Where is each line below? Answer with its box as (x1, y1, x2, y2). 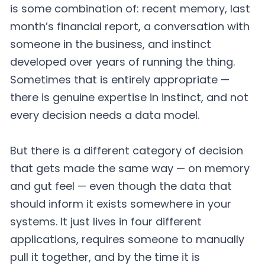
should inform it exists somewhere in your (10, 196, 231, 212)
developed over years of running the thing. (10, 54, 235, 70)
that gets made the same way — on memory (10, 161, 250, 176)
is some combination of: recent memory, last (10, 1, 250, 17)
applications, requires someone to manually (10, 232, 244, 247)
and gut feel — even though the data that (10, 179, 232, 194)
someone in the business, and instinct (10, 37, 211, 52)
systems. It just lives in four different (10, 214, 202, 230)
